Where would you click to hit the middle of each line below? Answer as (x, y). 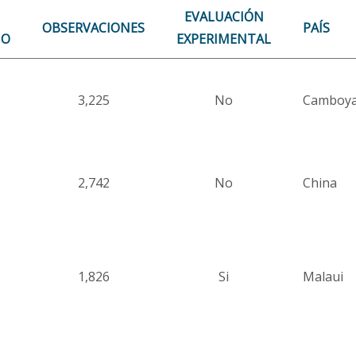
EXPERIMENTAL (224, 39)
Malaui (323, 277)
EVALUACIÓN (224, 17)
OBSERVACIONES (93, 28)
